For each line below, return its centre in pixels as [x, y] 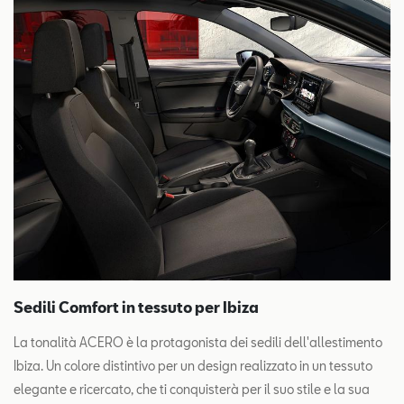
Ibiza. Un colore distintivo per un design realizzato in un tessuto [193, 365]
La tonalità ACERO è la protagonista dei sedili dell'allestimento [198, 342]
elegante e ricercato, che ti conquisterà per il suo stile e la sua [192, 389]
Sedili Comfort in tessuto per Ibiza [136, 307]
